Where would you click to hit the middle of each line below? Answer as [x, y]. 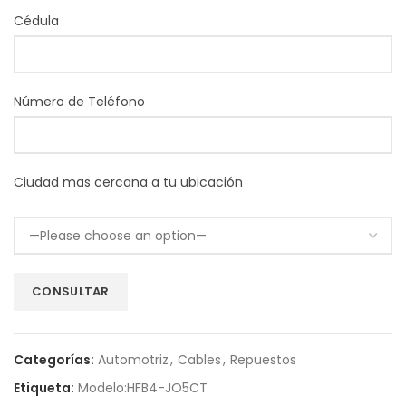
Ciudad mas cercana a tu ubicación [128, 182]
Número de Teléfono [79, 101]
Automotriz [133, 360]
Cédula [36, 21]
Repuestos [263, 360]
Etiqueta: [45, 388]
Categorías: [55, 360]
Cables [199, 360]
